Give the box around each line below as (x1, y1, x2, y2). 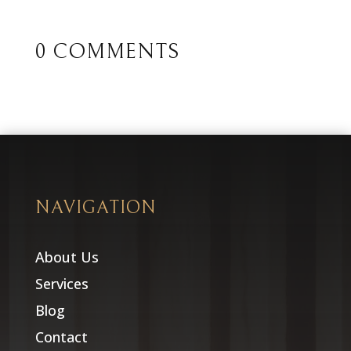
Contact (34, 327, 88, 346)
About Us (34, 247, 99, 266)
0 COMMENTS (34, 39, 179, 63)
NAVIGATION (34, 197, 157, 218)
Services (34, 273, 89, 293)
